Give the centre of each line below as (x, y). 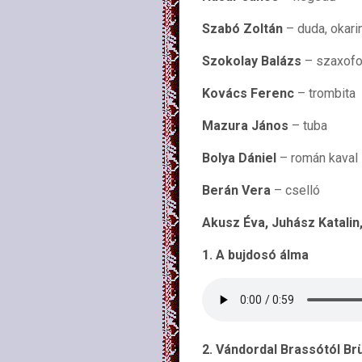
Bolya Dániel (239, 158)
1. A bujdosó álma (255, 255)
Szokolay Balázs (252, 61)
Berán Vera (236, 190)
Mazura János (245, 126)
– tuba (308, 126)
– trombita (325, 93)
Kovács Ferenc (248, 93)
